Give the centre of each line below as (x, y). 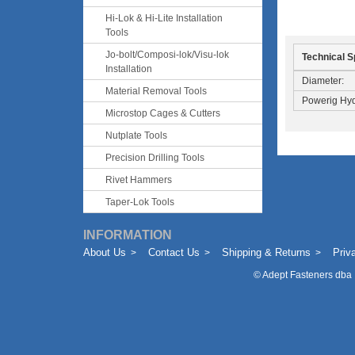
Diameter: (323, 81)
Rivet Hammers (138, 180)
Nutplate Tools (136, 136)
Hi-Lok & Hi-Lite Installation (164, 18)
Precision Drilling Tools (155, 158)
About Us (104, 252)
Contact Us (174, 252)
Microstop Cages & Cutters (162, 113)
